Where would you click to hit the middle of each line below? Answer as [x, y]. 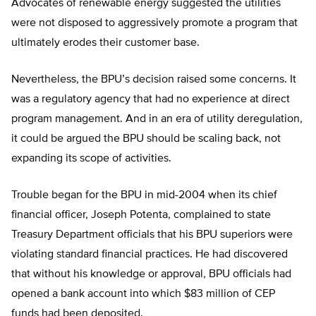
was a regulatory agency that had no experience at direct [151, 100]
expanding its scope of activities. [91, 159]
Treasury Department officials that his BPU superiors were [152, 235]
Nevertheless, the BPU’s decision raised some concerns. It [154, 80]
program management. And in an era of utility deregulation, [157, 120]
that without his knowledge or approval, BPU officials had [151, 275]
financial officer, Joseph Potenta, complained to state [141, 215]
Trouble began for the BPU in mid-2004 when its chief [144, 196]
